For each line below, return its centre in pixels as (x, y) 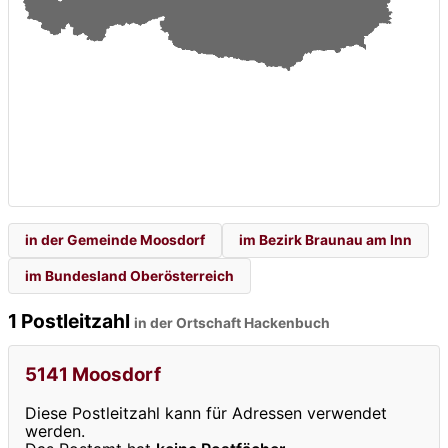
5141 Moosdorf (93, 375)
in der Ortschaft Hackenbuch (232, 322)
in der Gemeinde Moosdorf (115, 240)
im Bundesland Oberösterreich (129, 275)
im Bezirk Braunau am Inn (325, 240)
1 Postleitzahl (71, 320)
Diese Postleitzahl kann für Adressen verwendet (206, 413)
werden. (55, 431)
